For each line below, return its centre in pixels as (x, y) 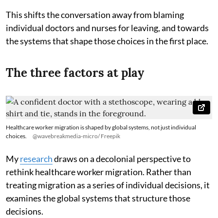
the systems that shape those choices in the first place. (107, 41)
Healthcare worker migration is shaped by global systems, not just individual (101, 127)
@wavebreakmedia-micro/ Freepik (76, 136)
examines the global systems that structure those (98, 198)
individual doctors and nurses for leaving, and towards (107, 27)
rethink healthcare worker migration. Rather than (99, 172)
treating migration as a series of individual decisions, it (108, 185)
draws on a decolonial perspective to (122, 158)
